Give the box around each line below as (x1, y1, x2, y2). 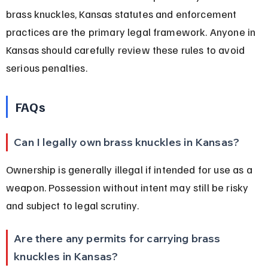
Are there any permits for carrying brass (14, 231, 223, 245)
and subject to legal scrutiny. (5, 198, 139, 212)
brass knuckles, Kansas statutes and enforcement (5, 7, 239, 20)
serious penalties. (5, 60, 87, 74)
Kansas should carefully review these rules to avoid (5, 42, 248, 56)
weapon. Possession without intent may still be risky (5, 180, 251, 194)
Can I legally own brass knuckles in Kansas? (14, 135, 240, 149)
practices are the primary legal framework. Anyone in (5, 25, 258, 38)
